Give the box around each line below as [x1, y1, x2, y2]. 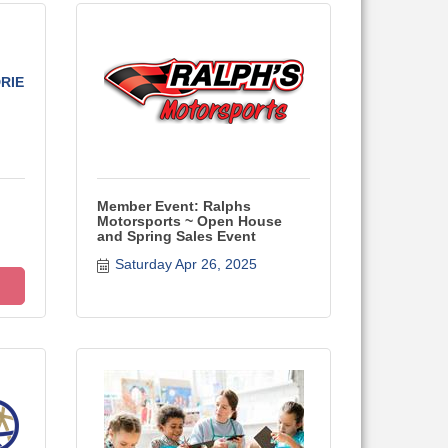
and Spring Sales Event [97, 228, 256, 244]
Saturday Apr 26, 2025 [114, 256, 257, 272]
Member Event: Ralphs [97, 198, 251, 214]
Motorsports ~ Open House [97, 213, 282, 229]
